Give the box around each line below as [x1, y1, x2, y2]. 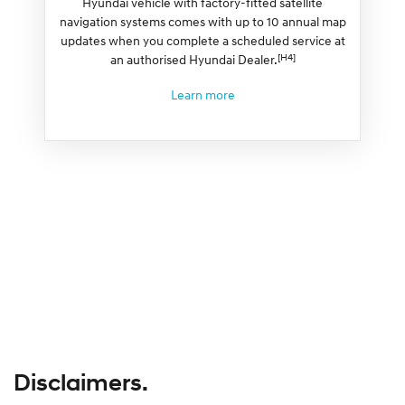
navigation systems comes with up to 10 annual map [59, 13, 346, 29]
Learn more [170, 86, 235, 102]
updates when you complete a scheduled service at [60, 32, 345, 48]
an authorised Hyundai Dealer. [109, 51, 278, 67]
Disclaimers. [14, 367, 148, 397]
